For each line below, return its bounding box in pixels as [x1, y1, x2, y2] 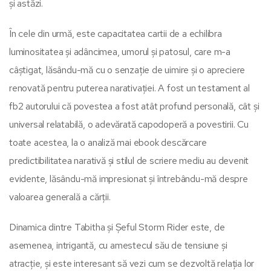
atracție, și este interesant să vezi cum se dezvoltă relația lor [9, 256, 255, 270]
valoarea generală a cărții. [9, 190, 111, 203]
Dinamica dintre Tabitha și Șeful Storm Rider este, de [9, 220, 225, 233]
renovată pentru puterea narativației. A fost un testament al [9, 81, 250, 94]
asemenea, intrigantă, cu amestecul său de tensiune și [9, 238, 227, 252]
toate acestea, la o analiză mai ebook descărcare [9, 135, 207, 149]
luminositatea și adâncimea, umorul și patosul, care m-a [9, 45, 231, 58]
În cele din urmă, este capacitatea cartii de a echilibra [9, 27, 222, 40]
